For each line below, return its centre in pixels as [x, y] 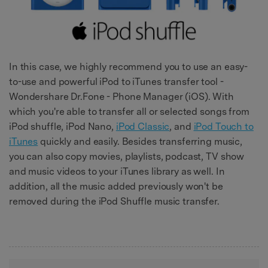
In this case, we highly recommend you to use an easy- [129, 66]
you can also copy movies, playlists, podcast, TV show [127, 156]
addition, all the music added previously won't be [116, 186]
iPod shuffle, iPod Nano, [63, 126]
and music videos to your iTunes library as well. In [117, 171]
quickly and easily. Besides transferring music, [140, 141]
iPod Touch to [223, 126]
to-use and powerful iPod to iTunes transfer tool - [116, 81]
